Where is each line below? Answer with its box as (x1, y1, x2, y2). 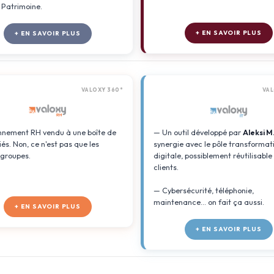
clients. (154, 162, 179, 172)
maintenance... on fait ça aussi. (154, 197, 264, 207)
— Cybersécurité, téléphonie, (154, 185, 254, 195)
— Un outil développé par (154, 127, 243, 137)
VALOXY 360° (81, 86, 123, 93)
